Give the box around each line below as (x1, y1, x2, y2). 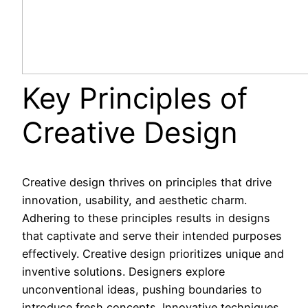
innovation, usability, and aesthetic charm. (22, 193, 247, 208)
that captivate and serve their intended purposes (22, 229, 282, 243)
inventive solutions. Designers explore (22, 265, 225, 279)
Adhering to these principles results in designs (22, 211, 270, 225)
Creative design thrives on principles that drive (22, 175, 272, 190)
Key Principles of (22, 80, 247, 115)
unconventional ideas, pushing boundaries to (22, 283, 262, 297)
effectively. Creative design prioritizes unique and (22, 247, 284, 261)
